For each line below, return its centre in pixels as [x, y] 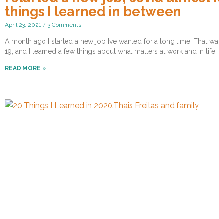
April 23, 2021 [24, 25]
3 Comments [64, 25]
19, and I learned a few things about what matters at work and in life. [111, 51]
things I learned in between [93, 11]
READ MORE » [25, 68]
